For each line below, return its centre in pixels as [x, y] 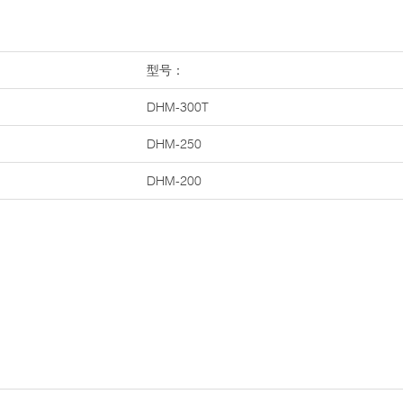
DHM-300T [178, 107]
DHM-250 [174, 144]
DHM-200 [174, 181]
